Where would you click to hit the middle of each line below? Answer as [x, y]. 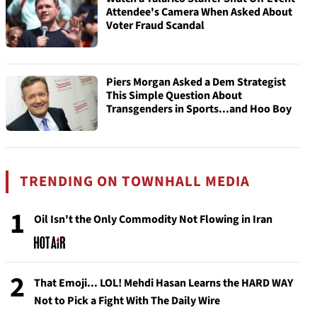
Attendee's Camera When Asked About [199, 12]
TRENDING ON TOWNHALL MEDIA [135, 181]
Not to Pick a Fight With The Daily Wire [127, 301]
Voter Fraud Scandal [155, 25]
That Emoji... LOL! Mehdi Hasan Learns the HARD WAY [163, 283]
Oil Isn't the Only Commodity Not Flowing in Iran [153, 219]
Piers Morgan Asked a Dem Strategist [196, 82]
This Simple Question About [174, 96]
